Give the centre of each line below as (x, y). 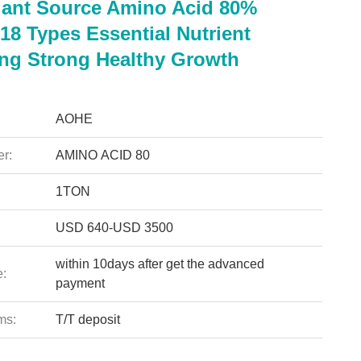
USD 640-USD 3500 (114, 228)
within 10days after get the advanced (160, 264)
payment (80, 283)
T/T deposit (87, 320)
